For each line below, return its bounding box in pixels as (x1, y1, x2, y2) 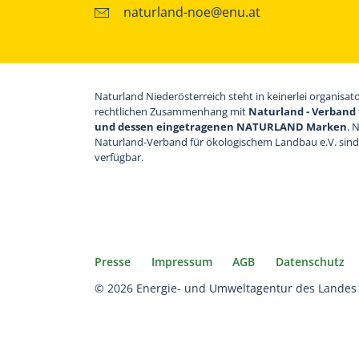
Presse (95, 254, 131, 270)
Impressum (151, 254, 212, 270)
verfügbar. (95, 149, 143, 164)
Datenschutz (275, 254, 345, 270)
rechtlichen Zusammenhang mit (95, 103, 248, 119)
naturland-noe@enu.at (123, 2, 260, 21)
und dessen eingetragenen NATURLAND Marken (95, 119, 347, 134)
